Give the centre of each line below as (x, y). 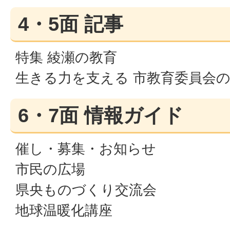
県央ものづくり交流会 (86, 190)
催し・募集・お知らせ (86, 149)
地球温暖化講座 (64, 210)
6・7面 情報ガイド (101, 116)
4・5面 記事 (71, 24)
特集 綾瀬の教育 (66, 57)
